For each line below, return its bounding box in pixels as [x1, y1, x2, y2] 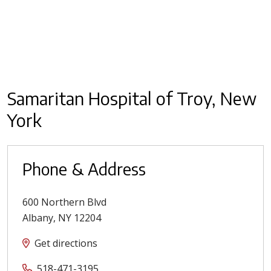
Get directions [34, 237, 97, 250]
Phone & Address [22, 158, 146, 179]
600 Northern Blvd [22, 195, 106, 209]
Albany [22, 211, 53, 224]
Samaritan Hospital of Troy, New [7, 87, 257, 109]
